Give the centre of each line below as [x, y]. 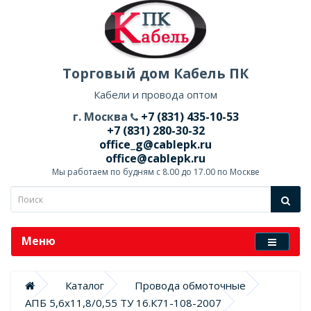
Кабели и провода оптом [155, 94]
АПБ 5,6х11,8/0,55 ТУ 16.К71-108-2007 [123, 303]
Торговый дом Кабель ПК [155, 73]
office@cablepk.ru [155, 158]
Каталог [85, 285]
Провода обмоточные [190, 285]
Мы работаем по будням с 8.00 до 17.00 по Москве [155, 172]
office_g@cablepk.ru [155, 144]
